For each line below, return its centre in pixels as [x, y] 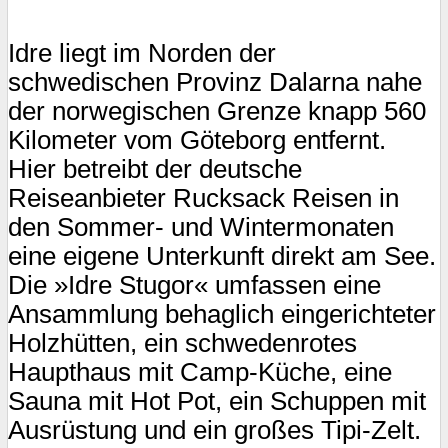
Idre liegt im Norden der [142, 52]
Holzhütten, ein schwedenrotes [182, 342]
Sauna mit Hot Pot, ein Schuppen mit [217, 400]
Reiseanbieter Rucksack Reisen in [203, 197]
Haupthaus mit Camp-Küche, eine [200, 371]
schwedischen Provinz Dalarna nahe [215, 81]
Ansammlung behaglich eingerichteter [222, 313]
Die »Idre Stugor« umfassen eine [194, 284]
